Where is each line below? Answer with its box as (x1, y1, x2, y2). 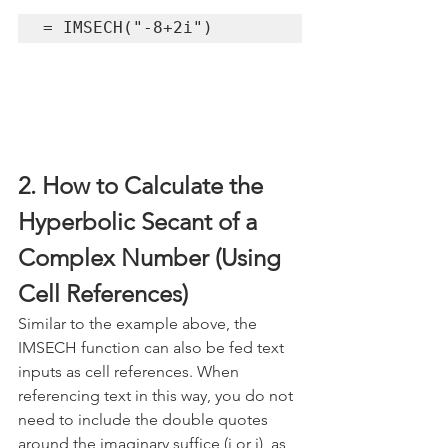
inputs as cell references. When (18, 362, 243, 382)
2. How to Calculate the (18, 171, 269, 201)
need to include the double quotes (18, 410, 272, 430)
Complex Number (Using (18, 243, 287, 273)
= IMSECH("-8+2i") (43, 17, 213, 37)
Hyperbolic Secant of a (18, 207, 263, 237)
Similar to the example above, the (18, 314, 261, 334)
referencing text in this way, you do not (18, 386, 297, 406)
